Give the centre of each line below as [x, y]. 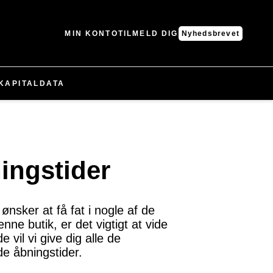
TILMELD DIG [148, 33]
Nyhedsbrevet [210, 33]
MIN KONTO [91, 33]
